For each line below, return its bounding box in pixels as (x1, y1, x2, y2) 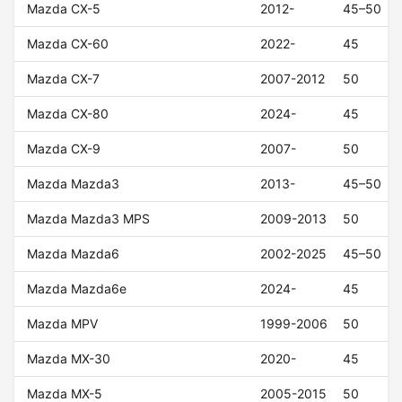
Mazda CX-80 (27, 106, 109, 122)
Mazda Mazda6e (27, 281, 127, 297)
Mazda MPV (27, 316, 99, 332)
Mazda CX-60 (27, 36, 109, 52)
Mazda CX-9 (27, 141, 101, 157)
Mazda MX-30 (27, 351, 111, 367)
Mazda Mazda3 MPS (27, 211, 151, 227)
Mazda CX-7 (27, 71, 100, 87)
